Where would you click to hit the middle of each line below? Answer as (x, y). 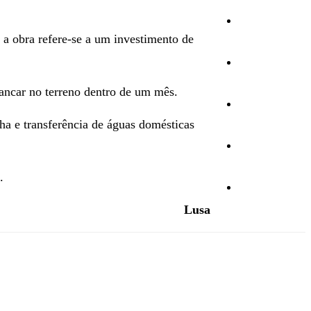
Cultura (262, 21)
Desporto (266, 104)
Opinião (263, 146)
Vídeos (262, 187)
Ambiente (267, 62)
